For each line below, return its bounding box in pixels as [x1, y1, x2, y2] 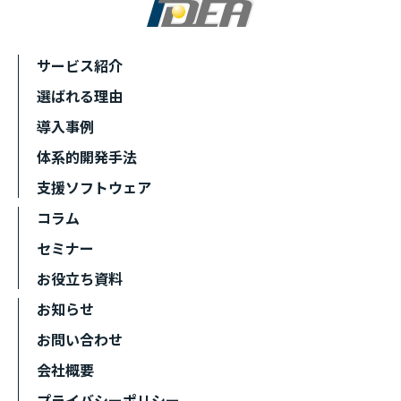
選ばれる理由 [37, 85, 123, 107]
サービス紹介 [37, 55, 123, 76]
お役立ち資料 [37, 268, 123, 289]
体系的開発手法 [37, 146, 137, 167]
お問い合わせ [37, 328, 123, 350]
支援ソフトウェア [37, 176, 151, 198]
